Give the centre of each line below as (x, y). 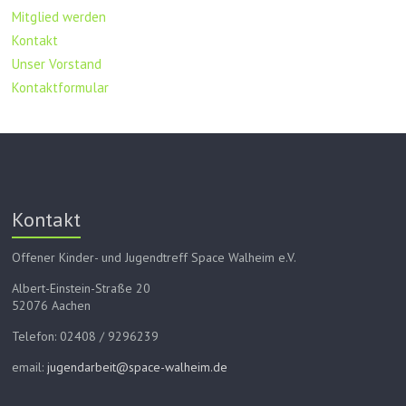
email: (30, 367)
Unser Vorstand (57, 64)
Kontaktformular (61, 88)
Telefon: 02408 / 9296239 (86, 337)
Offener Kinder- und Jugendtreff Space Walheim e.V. (155, 258)
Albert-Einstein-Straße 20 (82, 289)
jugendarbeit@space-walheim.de (138, 367)
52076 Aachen (52, 306)
